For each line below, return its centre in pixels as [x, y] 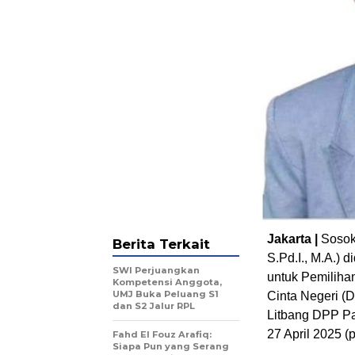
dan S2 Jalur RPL [154, 306]
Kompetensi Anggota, [167, 282]
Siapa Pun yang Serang [171, 347]
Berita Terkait [161, 244]
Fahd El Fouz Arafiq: [162, 335]
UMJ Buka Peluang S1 [166, 294]
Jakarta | [294, 239]
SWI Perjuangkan [156, 271]
